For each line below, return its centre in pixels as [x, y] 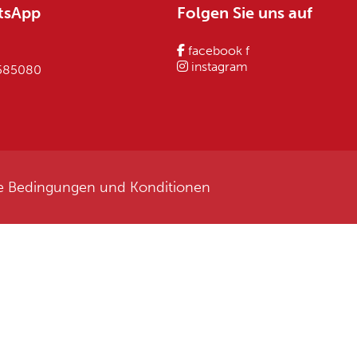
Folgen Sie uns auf [244, 13]
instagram [219, 67]
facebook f [218, 51]
